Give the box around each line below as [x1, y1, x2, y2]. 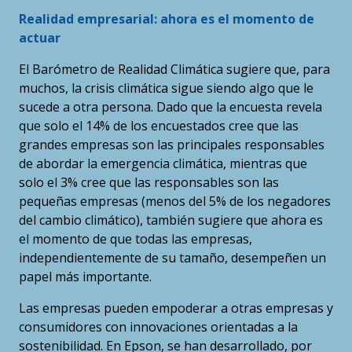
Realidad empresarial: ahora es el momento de [19, 10, 314, 28]
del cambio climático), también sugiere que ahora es [19, 211, 323, 229]
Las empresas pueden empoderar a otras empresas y [19, 299, 333, 317]
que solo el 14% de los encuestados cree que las [19, 117, 299, 135]
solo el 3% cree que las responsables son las [19, 174, 279, 192]
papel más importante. [19, 268, 152, 286]
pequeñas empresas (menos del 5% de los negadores [19, 192, 331, 211]
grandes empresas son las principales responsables [19, 136, 324, 154]
